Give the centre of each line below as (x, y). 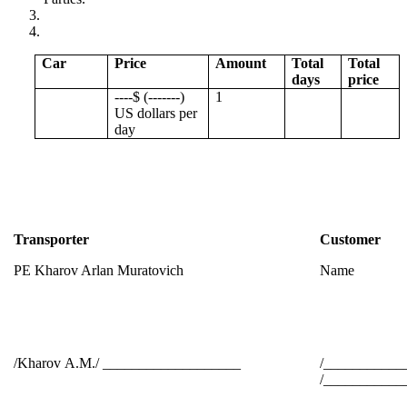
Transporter (52, 239)
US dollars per (156, 113)
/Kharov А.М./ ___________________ (128, 362)
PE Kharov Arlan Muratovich (99, 270)
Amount (241, 63)
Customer (351, 239)
